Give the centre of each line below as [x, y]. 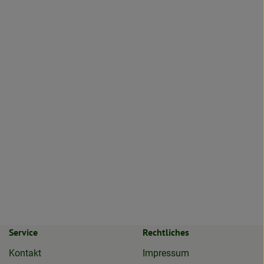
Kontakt [25, 253]
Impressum [166, 253]
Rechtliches [166, 232]
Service [23, 232]
